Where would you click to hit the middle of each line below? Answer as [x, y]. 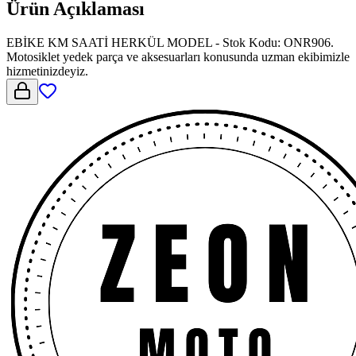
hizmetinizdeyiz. [47, 71]
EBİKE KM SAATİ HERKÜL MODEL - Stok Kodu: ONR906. [170, 42]
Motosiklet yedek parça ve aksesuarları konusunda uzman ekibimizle [178, 56]
